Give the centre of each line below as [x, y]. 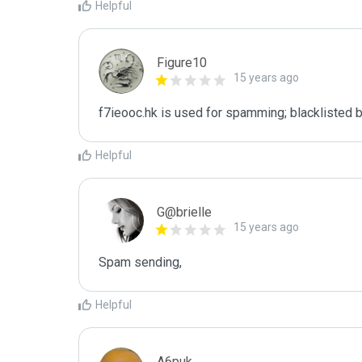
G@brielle [184, 212]
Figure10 [182, 63]
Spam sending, [140, 262]
